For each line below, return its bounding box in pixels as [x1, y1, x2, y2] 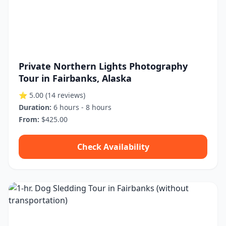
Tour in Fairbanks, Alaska [19, 72, 132, 84]
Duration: [19, 102, 51, 112]
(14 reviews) [45, 90, 85, 100]
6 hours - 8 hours [51, 102, 111, 112]
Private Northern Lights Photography [19, 60, 188, 72]
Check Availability [77, 141, 149, 152]
